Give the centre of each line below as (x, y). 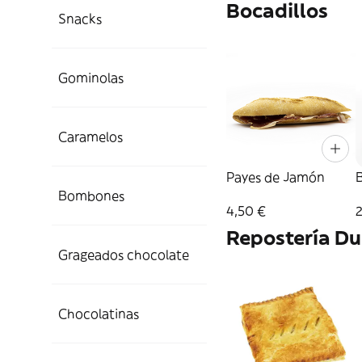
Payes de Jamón (276, 177)
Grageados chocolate (124, 255)
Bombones (91, 196)
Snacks (80, 19)
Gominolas (91, 78)
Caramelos (90, 137)
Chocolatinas (99, 314)
